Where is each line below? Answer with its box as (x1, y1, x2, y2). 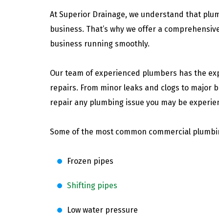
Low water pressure (67, 205, 138, 215)
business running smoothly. (50, 39, 150, 48)
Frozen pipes (67, 156, 113, 166)
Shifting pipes (67, 180, 117, 190)
